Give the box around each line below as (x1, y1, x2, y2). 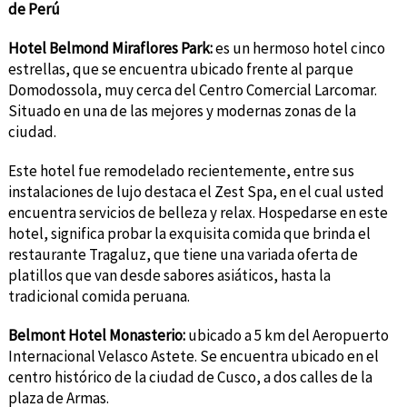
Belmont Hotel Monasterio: (7, 324, 188, 345)
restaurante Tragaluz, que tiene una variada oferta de (7, 243, 358, 264)
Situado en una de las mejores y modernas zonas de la (7, 100, 356, 121)
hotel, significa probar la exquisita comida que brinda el (7, 223, 371, 243)
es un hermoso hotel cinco (212, 37, 385, 58)
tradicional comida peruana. (7, 285, 190, 306)
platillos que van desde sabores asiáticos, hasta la (7, 264, 331, 285)
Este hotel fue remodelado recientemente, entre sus (7, 160, 354, 181)
